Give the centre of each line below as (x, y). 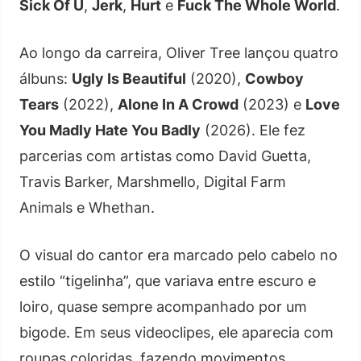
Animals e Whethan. (87, 207)
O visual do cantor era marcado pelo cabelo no (178, 255)
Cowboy (274, 78)
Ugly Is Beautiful (129, 78)
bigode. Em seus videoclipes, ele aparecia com (176, 332)
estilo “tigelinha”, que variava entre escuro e (168, 280)
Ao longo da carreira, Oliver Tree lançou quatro (179, 52)
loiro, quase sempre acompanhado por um (163, 306)
